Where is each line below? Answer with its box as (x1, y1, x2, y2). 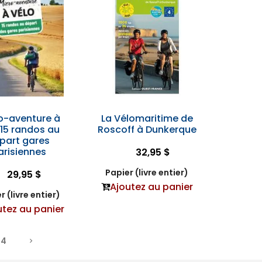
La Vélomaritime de (101, 112, 193, 125)
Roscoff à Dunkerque (97, 123, 196, 136)
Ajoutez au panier (109, 180, 193, 194)
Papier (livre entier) (105, 167, 189, 178)
